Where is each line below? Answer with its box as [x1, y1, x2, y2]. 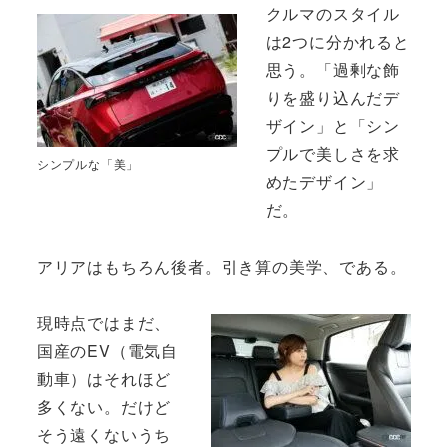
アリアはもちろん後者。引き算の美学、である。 [36, 254, 407, 278]
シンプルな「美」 [36, 154, 140, 172]
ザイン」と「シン [265, 113, 400, 137]
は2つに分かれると [265, 29, 410, 53]
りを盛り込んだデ [265, 85, 400, 109]
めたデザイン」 [265, 169, 384, 193]
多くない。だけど [36, 395, 172, 419]
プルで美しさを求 [265, 141, 400, 165]
